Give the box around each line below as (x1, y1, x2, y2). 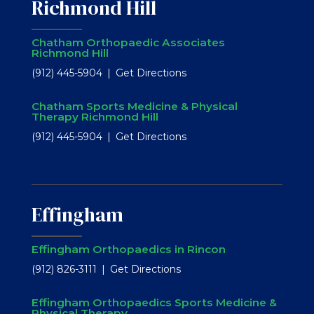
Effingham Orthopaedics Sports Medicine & (31, 295, 277, 309)
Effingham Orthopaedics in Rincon (31, 242, 226, 256)
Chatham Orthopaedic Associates (31, 35, 225, 49)
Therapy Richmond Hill (31, 109, 158, 123)
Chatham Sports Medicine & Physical (31, 99, 238, 113)
